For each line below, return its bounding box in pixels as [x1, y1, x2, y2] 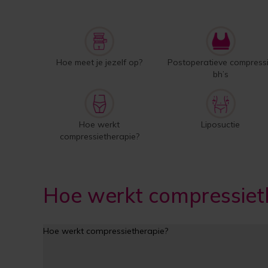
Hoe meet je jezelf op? [56, 57, 143, 68]
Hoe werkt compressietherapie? [43, 226, 168, 236]
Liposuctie [201, 119, 240, 130]
